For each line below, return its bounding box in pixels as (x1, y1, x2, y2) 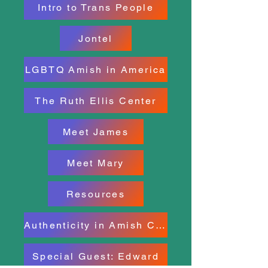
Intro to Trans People (37, 1, 154, 13)
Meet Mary (67, 157, 124, 169)
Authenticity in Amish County (156, 219, 166, 231)
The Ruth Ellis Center (35, 95, 157, 106)
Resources (66, 188, 126, 200)
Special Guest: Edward (32, 250, 160, 262)
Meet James (63, 126, 129, 138)
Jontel (78, 32, 113, 44)
